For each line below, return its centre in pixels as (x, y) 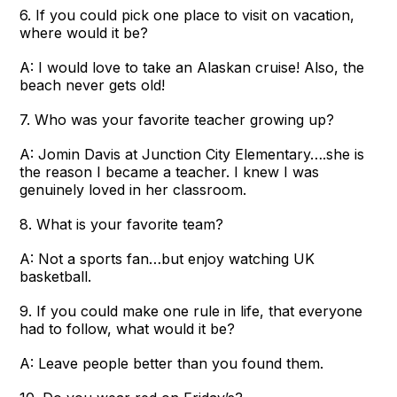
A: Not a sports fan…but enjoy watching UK (167, 258)
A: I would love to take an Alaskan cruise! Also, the (192, 67)
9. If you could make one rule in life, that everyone (191, 311)
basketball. (56, 276)
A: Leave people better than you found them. (172, 363)
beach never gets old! (93, 85)
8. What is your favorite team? (122, 224)
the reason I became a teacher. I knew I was (170, 171)
